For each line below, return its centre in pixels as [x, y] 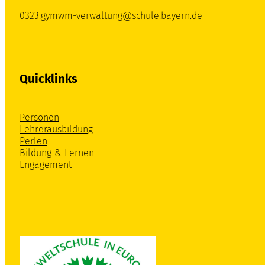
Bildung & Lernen [57, 153]
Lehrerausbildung [56, 130]
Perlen [33, 141]
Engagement [46, 165]
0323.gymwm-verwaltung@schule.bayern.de [111, 16]
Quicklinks [49, 79]
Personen [39, 118]
